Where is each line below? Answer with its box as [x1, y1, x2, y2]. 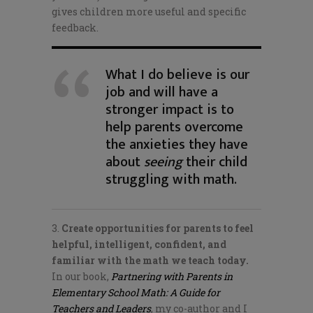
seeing [144, 150, 182, 174]
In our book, [52, 270, 111, 283]
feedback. [52, 21, 99, 34]
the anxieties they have [105, 133, 248, 156]
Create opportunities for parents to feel [59, 221, 254, 235]
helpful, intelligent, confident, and [52, 238, 226, 251]
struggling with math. [105, 168, 237, 191]
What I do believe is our [105, 63, 249, 87]
